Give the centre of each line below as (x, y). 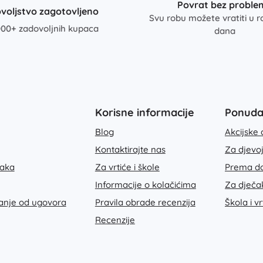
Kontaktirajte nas (130, 149)
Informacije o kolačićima (145, 184)
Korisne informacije (144, 112)
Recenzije (115, 220)
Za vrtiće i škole (127, 167)
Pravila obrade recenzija (145, 202)
